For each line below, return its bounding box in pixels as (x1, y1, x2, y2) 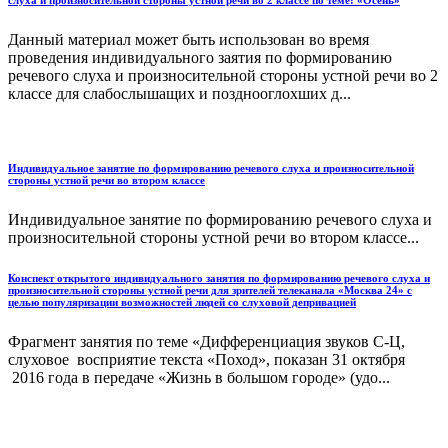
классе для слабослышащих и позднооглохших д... (8, 85, 351, 103)
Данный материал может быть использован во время (8, 31, 369, 49)
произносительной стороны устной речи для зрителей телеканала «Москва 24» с (8, 284, 412, 297)
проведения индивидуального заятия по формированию (8, 49, 392, 67)
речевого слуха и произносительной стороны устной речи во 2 (8, 67, 438, 85)
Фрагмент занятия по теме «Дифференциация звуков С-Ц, (8, 333, 405, 351)
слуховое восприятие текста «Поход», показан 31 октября (8, 351, 405, 369)
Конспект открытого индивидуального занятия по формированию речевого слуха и (8, 272, 430, 285)
